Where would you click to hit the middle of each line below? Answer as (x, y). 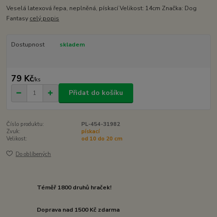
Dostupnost (28, 45)
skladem (72, 45)
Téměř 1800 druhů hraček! (74, 187)
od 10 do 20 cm (102, 139)
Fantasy (18, 19)
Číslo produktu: (25, 124)
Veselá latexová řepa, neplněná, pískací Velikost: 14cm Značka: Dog (102, 8)
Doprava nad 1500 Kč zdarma (78, 209)
